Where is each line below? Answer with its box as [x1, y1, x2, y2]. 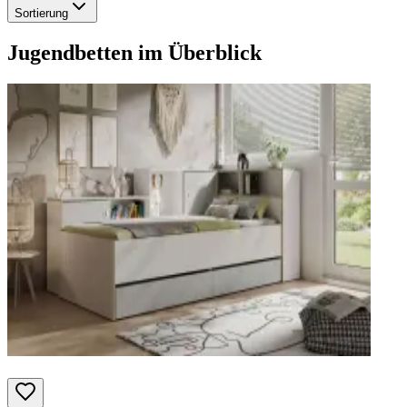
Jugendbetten [7, 40, 133, 65]
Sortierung [15, 5, 68, 20]
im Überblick [133, 40, 262, 65]
